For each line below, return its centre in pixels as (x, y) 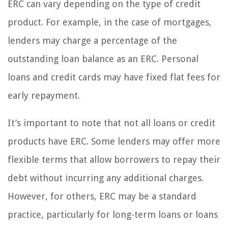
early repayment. (44, 95)
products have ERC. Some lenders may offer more (114, 141)
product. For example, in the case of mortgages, (110, 22)
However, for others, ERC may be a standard (102, 196)
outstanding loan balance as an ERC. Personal (103, 59)
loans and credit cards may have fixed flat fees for (114, 77)
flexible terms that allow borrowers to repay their (114, 159)
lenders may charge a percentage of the (92, 40)
